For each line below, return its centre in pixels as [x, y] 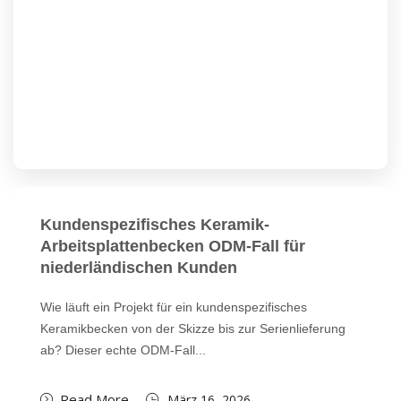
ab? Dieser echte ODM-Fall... [123, 350]
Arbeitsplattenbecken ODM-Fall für [173, 246]
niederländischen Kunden [139, 268]
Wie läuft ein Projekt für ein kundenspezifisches [174, 307]
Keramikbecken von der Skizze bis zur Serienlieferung [193, 328]
